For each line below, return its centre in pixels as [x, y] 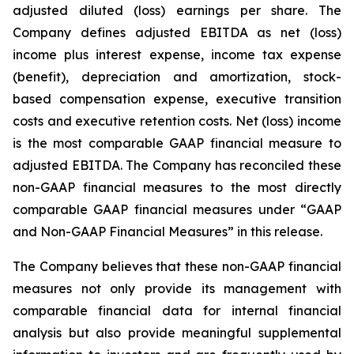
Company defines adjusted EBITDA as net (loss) [177, 32]
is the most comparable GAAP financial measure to [177, 143]
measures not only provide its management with [177, 288]
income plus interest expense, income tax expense [177, 55]
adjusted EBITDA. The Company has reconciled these [177, 165]
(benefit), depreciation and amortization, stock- [177, 77]
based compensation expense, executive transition [177, 99]
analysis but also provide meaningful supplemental [177, 333]
